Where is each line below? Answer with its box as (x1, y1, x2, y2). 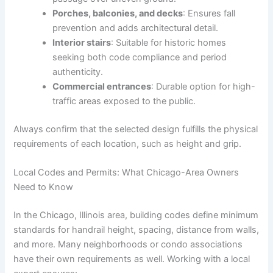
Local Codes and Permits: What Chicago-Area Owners (13, 166, 239, 178)
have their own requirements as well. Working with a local (13, 253, 250, 264)
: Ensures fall (183, 7, 236, 19)
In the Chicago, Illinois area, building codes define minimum (13, 209, 259, 221)
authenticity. (52, 66, 104, 77)
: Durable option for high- (151, 80, 256, 92)
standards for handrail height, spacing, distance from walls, (13, 224, 260, 235)
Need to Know (13, 181, 74, 193)
